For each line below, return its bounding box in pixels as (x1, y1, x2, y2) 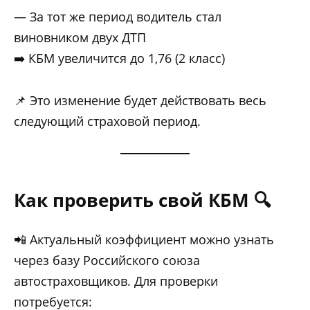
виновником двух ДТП (14, 29, 146, 46)
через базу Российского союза (14, 252, 200, 269)
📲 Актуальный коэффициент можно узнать (14, 231, 274, 248)
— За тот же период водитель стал (14, 8, 221, 26)
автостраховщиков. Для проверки (14, 273, 218, 290)
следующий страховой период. (14, 112, 201, 129)
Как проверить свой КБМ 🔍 (14, 188, 271, 213)
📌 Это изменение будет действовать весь (14, 91, 266, 109)
